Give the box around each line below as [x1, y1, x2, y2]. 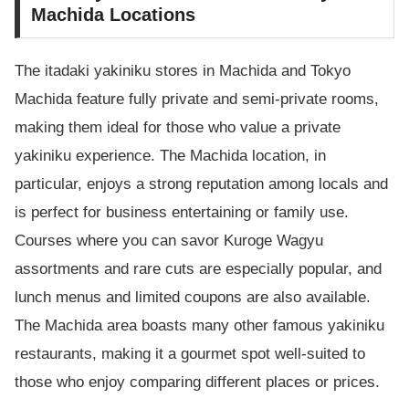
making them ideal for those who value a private [15, 118, 341, 136]
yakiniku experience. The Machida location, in [15, 146, 326, 164]
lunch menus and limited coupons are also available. [15, 288, 371, 306]
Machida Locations [31, 4, 195, 25]
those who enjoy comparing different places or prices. [15, 372, 380, 391]
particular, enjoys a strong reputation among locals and [15, 174, 388, 193]
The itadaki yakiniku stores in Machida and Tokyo [15, 61, 351, 79]
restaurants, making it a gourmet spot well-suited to [15, 344, 365, 362]
